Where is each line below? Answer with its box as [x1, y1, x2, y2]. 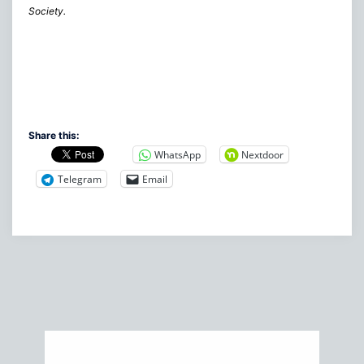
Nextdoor [241, 147, 284, 162]
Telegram [58, 171, 102, 186]
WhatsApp [154, 147, 201, 162]
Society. [28, 4, 66, 17]
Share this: [28, 129, 80, 142]
